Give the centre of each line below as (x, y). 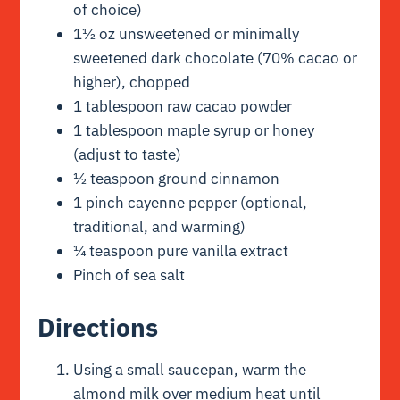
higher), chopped (132, 82)
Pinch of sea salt (129, 275)
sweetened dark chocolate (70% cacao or (216, 58)
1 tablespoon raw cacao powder (183, 106)
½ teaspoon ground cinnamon (177, 178)
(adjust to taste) (128, 154)
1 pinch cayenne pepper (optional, (191, 202)
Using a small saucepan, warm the (190, 370)
